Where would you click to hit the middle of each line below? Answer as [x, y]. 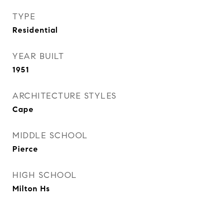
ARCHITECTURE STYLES [65, 96]
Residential [35, 30]
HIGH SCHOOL [45, 175]
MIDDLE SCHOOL [50, 136]
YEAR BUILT [38, 56]
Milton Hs [31, 189]
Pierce [25, 149]
